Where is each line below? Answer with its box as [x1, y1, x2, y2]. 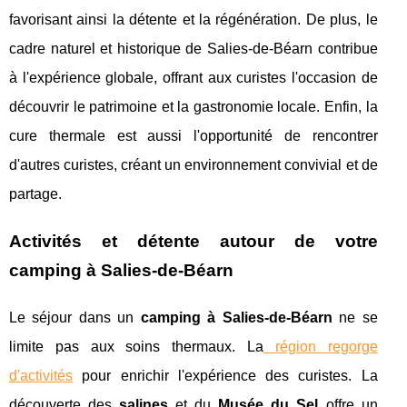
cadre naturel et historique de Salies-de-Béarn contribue [9, 41, 378, 57]
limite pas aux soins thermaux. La [9, 339, 263, 355]
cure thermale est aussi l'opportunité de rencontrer [9, 128, 378, 144]
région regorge [263, 339, 378, 355]
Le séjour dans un [9, 310, 141, 326]
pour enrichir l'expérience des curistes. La [73, 368, 378, 384]
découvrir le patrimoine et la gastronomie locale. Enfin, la [9, 99, 378, 115]
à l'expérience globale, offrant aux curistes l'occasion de [9, 70, 378, 86]
